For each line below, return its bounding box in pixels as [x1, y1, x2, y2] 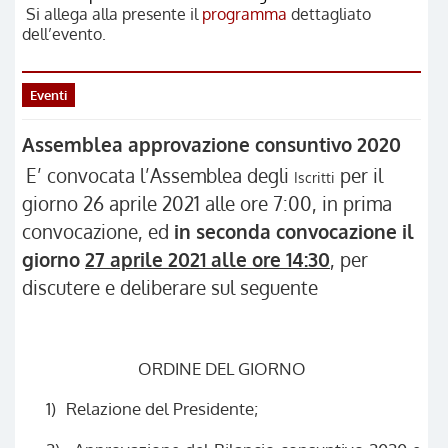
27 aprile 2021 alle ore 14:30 [85, 248, 330, 272]
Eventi [30, 87, 67, 104]
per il [335, 164, 383, 188]
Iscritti [294, 168, 335, 187]
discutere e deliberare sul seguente [22, 276, 318, 300]
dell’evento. [22, 24, 106, 45]
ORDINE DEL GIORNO [137, 357, 306, 380]
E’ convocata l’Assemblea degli [26, 164, 294, 188]
